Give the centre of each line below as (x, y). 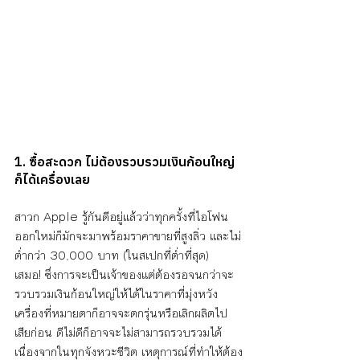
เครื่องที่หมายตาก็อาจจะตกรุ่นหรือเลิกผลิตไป (121, 313)
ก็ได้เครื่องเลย (52, 180)
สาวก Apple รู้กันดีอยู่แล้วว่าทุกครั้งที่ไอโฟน (121, 217)
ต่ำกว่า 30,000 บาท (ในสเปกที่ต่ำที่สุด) (114, 256)
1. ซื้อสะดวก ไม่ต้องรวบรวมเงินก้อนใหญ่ (125, 162)
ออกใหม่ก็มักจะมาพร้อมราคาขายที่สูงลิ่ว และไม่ (128, 236)
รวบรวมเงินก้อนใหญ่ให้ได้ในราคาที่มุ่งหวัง (118, 294)
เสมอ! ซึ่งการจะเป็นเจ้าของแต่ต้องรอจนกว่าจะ (124, 275)
